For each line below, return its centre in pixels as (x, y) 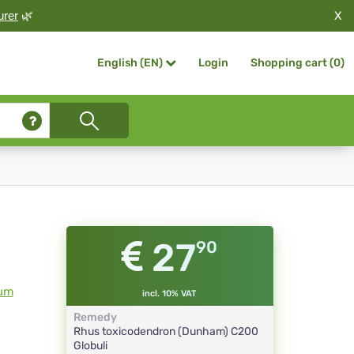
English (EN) (130, 63)
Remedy (95, 318)
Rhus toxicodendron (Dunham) (152, 332)
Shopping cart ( (292, 63)
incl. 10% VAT (170, 294)
